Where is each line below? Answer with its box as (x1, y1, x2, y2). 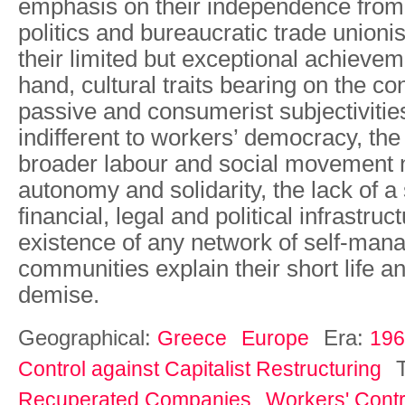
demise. (18, 281, 99, 307)
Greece (157, 325, 227, 350)
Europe (241, 325, 309, 350)
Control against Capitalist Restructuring (18, 356, 381, 381)
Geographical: (18, 325, 157, 350)
